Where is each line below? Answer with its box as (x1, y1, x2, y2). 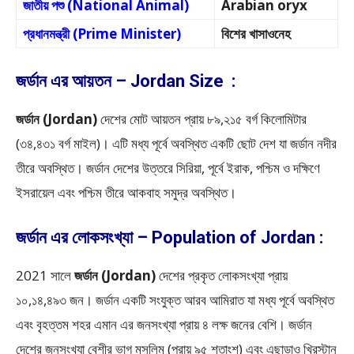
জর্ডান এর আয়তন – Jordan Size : (16, 71, 239, 91)
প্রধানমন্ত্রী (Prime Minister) (23, 24, 181, 43)
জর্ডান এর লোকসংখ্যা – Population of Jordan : (16, 228, 327, 247)
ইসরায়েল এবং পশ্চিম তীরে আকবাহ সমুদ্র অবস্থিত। (16, 183, 236, 201)
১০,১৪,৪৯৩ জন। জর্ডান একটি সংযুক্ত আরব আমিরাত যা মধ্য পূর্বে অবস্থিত (16, 291, 334, 309)
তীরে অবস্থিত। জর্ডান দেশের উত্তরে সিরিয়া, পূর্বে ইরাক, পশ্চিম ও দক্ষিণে (16, 159, 320, 177)
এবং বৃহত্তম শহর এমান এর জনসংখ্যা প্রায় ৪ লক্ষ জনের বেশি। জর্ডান (16, 315, 312, 333)
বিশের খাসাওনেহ (221, 24, 291, 43)
